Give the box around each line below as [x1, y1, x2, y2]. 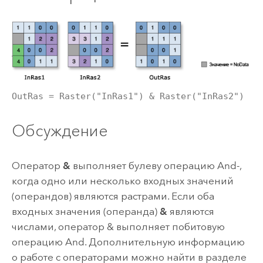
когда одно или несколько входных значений [11, 174, 234, 187]
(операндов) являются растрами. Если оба [11, 190, 214, 202]
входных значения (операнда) [11, 205, 160, 217]
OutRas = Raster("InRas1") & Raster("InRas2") [11, 90, 244, 102]
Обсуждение [11, 121, 108, 141]
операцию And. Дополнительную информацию [11, 235, 245, 248]
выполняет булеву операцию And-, [70, 159, 241, 171]
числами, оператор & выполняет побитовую [11, 220, 225, 232]
